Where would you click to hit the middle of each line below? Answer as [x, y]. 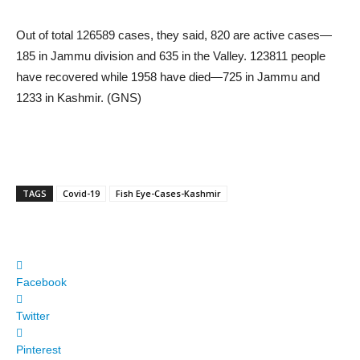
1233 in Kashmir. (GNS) [79, 98]
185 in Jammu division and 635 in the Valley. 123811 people [171, 56]
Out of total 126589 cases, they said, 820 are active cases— [174, 35]
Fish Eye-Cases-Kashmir [168, 194]
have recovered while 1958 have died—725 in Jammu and [168, 77]
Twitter [33, 316]
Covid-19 [81, 194]
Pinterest [39, 350]
